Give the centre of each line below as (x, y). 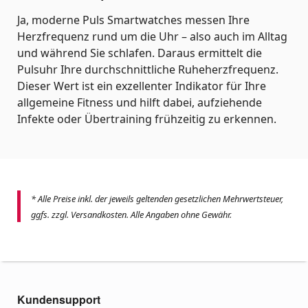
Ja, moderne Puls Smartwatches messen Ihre (133, 20)
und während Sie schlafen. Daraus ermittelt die (140, 53)
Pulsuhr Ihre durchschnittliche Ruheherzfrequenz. (148, 69)
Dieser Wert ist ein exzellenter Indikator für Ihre (142, 86)
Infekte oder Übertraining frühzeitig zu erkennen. (147, 119)
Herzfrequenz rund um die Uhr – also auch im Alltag (152, 36)
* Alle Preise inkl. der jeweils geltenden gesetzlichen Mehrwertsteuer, (157, 198)
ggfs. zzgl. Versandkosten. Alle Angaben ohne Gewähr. (131, 214)
